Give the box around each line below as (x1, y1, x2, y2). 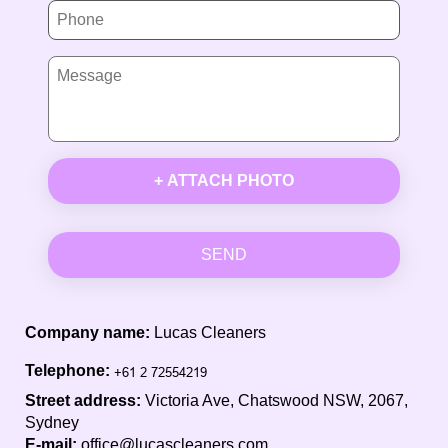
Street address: (25, 391, 145, 409)
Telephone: (25, 361, 110, 379)
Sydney (25, 413, 79, 431)
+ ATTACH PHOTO (154, 171, 294, 189)
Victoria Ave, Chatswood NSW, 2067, (145, 391, 408, 409)
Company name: (25, 323, 150, 341)
